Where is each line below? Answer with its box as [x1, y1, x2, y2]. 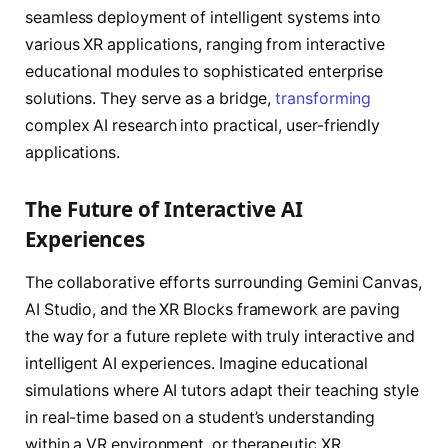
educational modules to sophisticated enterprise [25, 62, 384, 82]
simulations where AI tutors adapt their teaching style [25, 381, 419, 401]
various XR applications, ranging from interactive [25, 35, 386, 55]
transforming [275, 89, 372, 109]
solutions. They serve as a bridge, [25, 89, 276, 109]
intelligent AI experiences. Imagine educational [25, 354, 369, 374]
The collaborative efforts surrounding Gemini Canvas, [25, 273, 422, 293]
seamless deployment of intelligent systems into [25, 8, 382, 28]
